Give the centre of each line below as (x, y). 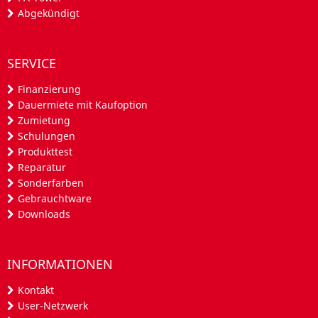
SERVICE (32, 63)
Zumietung (44, 120)
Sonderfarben (51, 182)
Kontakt (36, 290)
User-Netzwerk (53, 305)
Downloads (44, 214)
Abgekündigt (49, 13)
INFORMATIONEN (60, 264)
